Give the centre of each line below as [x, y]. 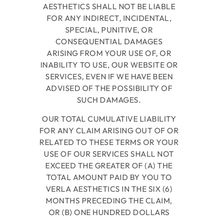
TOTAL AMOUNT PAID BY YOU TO [109, 177]
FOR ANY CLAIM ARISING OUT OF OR [109, 130]
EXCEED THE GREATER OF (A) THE [109, 165]
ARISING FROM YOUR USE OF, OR [109, 53]
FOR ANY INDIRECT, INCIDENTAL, [109, 18]
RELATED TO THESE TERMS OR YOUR [109, 142]
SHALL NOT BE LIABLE [133, 7]
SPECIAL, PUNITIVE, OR [109, 30]
